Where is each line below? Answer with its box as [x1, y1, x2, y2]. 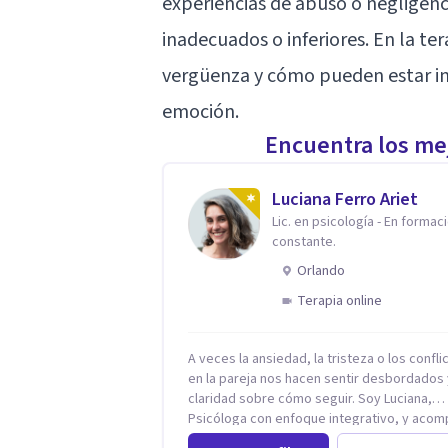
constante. [272, 231, 336, 252]
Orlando [297, 260, 345, 281]
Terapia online [297, 290, 382, 311]
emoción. [162, 97, 239, 126]
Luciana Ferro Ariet [272, 186, 418, 212]
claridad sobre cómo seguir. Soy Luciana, [188, 388, 358, 409]
